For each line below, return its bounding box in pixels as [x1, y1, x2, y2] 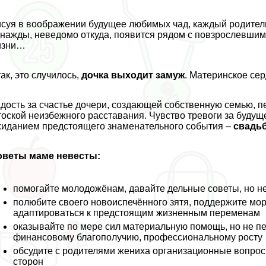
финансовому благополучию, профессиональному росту [13, 232, 263, 243]
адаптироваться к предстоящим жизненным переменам [13, 208, 261, 218]
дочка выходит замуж [81, 70, 185, 81]
